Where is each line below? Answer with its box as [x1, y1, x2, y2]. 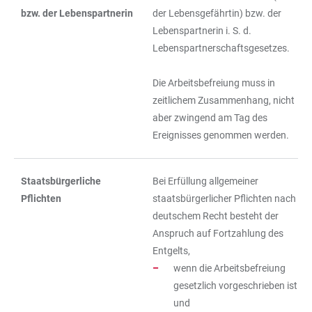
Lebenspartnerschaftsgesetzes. [153, 42, 290, 54]
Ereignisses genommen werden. [153, 130, 289, 141]
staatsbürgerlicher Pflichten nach [153, 193, 296, 204]
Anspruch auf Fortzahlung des [153, 228, 283, 239]
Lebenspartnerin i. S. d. [153, 25, 251, 36]
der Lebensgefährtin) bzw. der [153, 8, 281, 19]
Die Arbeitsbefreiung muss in [153, 77, 275, 88]
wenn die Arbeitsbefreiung [173, 263, 286, 274]
